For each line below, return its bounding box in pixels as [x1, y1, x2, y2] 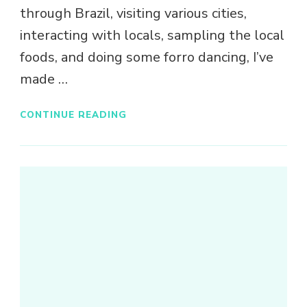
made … [20, 70, 68, 89]
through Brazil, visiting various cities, [20, 4, 247, 23]
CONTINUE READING [20, 108, 127, 121]
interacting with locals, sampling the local [20, 26, 284, 45]
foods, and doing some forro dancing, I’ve [20, 48, 273, 67]
